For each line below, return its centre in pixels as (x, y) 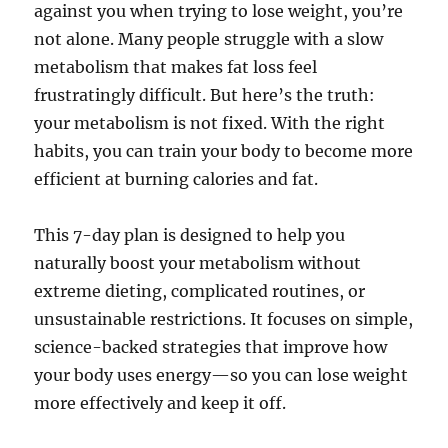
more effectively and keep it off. (160, 403)
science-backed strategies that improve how (211, 347)
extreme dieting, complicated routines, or (200, 291)
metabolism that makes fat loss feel (176, 67)
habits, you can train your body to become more (224, 151)
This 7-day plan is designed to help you (190, 235)
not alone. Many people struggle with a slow (209, 39)
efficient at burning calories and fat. (176, 179)
